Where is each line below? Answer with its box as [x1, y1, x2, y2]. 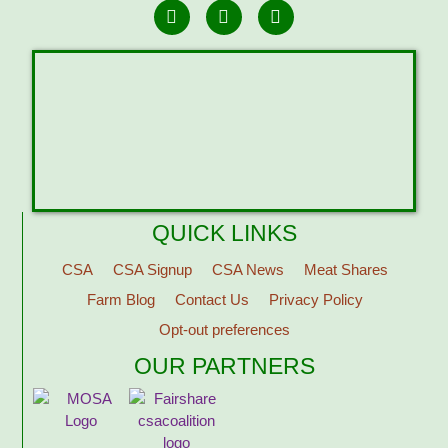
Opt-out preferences [159, 321, 290, 339]
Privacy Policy [268, 291, 363, 309]
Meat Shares [303, 261, 388, 279]
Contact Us [174, 291, 249, 309]
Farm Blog [86, 291, 155, 309]
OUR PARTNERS [133, 353, 315, 380]
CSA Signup [112, 261, 192, 279]
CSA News [211, 261, 284, 279]
